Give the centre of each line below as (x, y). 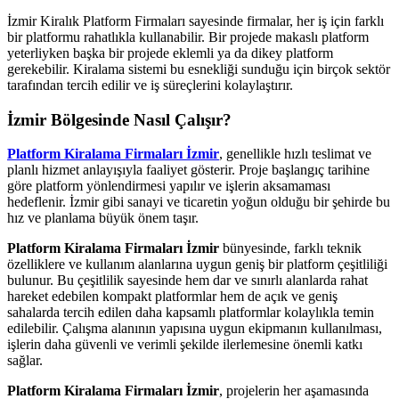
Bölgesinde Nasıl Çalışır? (139, 119)
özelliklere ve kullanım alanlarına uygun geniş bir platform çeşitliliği (197, 265)
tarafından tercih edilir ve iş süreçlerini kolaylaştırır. (150, 85)
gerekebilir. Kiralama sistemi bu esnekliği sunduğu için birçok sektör (199, 69)
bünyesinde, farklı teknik (290, 248)
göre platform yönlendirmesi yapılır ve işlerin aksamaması (169, 186)
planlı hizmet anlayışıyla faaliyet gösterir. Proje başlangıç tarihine (188, 170)
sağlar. (25, 361)
